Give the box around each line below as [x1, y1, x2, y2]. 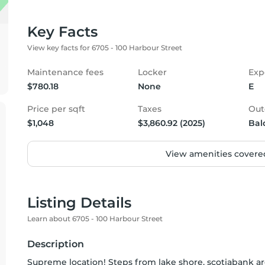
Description [27, 238, 84, 250]
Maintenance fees [27, 67, 104, 77]
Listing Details [27, 194, 131, 211]
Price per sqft [27, 104, 85, 114]
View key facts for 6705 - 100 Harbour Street [27, 43, 182, 52]
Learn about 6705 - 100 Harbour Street [27, 214, 163, 223]
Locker [138, 67, 167, 77]
